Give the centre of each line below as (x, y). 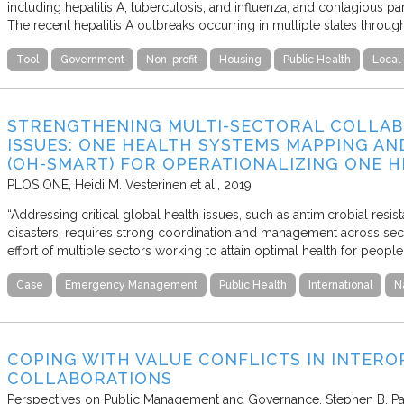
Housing (240, 59)
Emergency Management (131, 285)
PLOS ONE (38, 184)
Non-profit (172, 59)
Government (92, 59)
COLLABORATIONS (90, 378)
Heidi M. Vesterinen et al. (146, 184)
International (340, 285)
